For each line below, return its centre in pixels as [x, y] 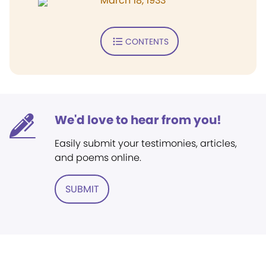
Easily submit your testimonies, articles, [146, 143]
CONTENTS [147, 41]
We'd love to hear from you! [138, 120]
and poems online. [98, 158]
